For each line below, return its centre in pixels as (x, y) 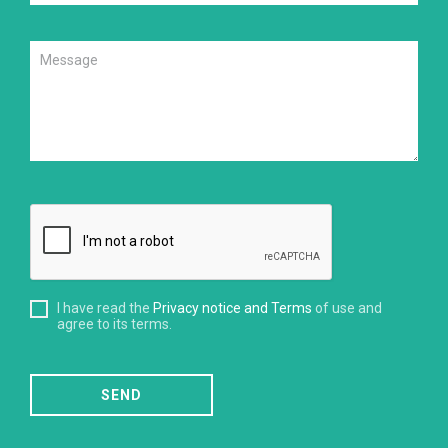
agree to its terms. (114, 324)
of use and (347, 308)
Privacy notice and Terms (232, 308)
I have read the (105, 308)
